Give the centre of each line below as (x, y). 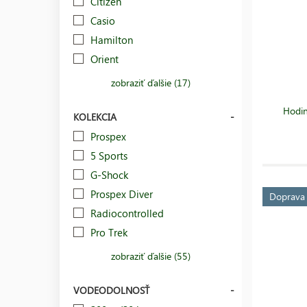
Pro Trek (109, 232)
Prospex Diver (122, 194)
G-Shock (109, 174)
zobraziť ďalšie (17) (151, 82)
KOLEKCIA (95, 116)
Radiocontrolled (127, 213)
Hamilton (112, 39)
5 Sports (109, 155)
